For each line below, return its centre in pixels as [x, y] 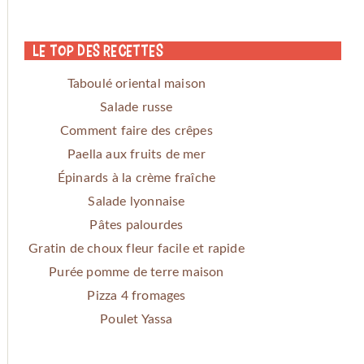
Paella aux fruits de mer [136, 155]
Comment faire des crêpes [136, 131]
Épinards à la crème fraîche [136, 178]
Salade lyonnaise [136, 202]
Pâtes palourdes [136, 225]
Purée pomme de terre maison [136, 273]
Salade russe [136, 108]
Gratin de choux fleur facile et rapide [136, 249]
